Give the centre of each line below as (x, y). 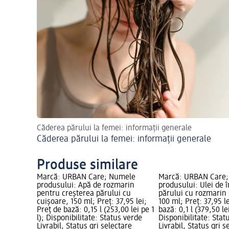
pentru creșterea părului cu (84, 194)
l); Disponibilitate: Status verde (89, 219)
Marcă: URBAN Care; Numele (86, 178)
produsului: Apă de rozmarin (86, 186)
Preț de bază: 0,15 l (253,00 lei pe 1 (96, 210)
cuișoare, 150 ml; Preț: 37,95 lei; (92, 202)
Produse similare (87, 165)
